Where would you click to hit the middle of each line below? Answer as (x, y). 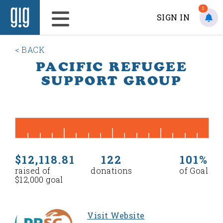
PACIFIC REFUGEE (111, 67)
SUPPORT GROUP (111, 81)
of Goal (194, 170)
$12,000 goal (39, 179)
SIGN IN (173, 17)
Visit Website (116, 215)
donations (111, 170)
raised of (33, 170)
